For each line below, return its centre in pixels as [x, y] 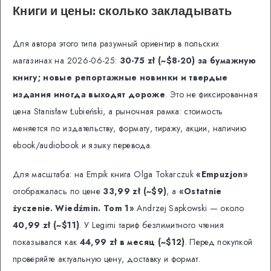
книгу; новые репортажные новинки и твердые [120, 77]
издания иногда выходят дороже [89, 94]
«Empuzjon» [222, 175]
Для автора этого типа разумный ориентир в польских [116, 43]
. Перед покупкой [219, 242]
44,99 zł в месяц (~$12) [132, 242]
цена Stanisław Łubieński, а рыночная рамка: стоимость [118, 111]
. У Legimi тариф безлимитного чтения [152, 225]
